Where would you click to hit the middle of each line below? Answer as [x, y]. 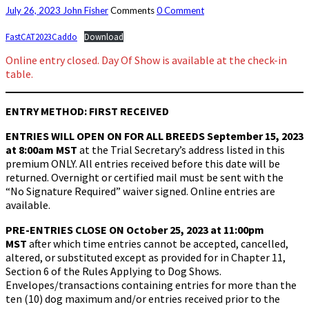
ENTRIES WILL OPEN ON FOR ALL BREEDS [106, 136]
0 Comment [180, 10]
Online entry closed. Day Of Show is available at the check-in [146, 60]
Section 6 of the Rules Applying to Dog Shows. [113, 271]
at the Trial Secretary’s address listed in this [182, 149]
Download [103, 36]
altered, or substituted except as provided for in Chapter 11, [146, 257]
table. [19, 73]
